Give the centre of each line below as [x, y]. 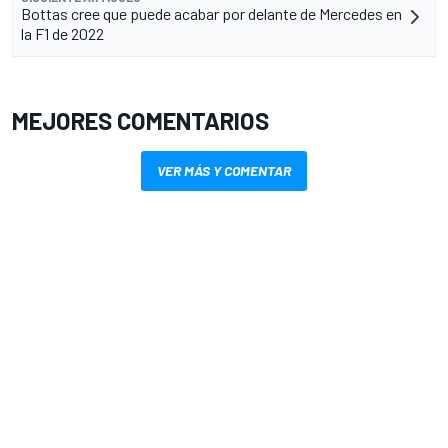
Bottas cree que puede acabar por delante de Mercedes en [211, 13]
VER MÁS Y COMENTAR [224, 170]
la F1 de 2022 [62, 33]
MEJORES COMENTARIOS [140, 120]
